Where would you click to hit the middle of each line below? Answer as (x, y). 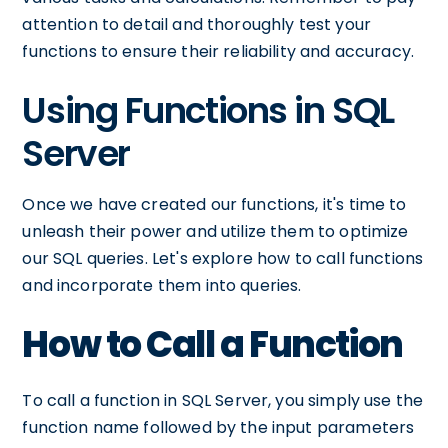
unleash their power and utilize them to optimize (215, 231)
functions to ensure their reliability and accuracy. (218, 51)
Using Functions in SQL (208, 110)
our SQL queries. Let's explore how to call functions (223, 258)
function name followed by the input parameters (218, 427)
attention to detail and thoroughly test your (196, 24)
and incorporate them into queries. (162, 285)
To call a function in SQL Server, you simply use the (223, 400)
